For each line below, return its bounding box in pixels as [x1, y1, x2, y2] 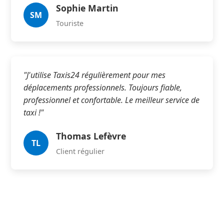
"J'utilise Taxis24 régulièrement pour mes [23, 69, 166, 80]
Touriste [56, 18, 84, 28]
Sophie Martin [56, 2, 119, 14]
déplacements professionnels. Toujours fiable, [23, 82, 182, 93]
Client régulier [56, 146, 105, 156]
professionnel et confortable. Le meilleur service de [23, 94, 200, 105]
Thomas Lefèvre [56, 130, 126, 142]
